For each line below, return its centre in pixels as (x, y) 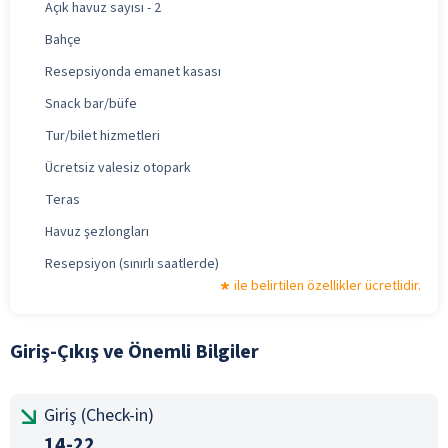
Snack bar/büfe (91, 103)
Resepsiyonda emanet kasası (133, 71)
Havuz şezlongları (97, 231)
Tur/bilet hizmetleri (102, 135)
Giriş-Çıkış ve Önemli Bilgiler (134, 351)
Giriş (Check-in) (99, 415)
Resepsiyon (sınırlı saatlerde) (132, 263)
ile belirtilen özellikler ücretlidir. (327, 285)
